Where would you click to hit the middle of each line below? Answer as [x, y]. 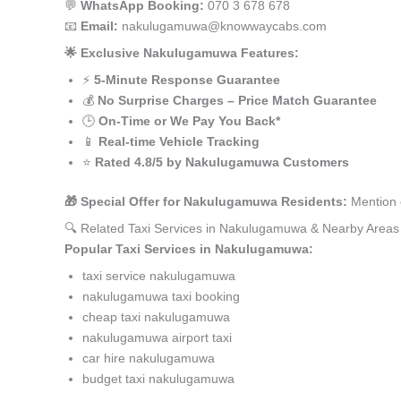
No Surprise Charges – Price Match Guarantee [237, 100]
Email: [99, 26]
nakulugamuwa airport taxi [157, 337]
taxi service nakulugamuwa [159, 276]
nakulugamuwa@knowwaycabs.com [222, 26]
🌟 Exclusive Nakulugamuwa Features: [182, 53]
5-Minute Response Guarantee [187, 80]
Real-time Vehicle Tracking [179, 141]
